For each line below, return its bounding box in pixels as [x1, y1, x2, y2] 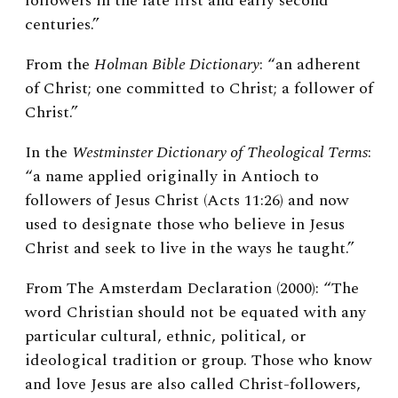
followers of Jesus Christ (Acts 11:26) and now [25, 188, 349, 213]
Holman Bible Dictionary [94, 52, 259, 77]
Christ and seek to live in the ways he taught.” [25, 236, 354, 261]
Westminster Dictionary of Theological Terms [72, 140, 368, 165]
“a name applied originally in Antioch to [25, 164, 319, 189]
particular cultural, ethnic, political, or [25, 324, 306, 349]
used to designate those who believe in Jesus [25, 212, 345, 237]
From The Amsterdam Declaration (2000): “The [25, 276, 359, 301]
